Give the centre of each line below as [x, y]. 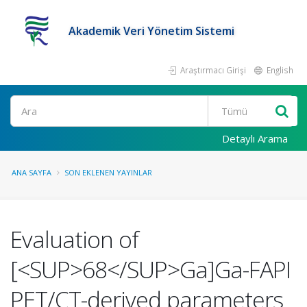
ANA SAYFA [32, 172]
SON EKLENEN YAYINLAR [108, 172]
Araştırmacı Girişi [212, 70]
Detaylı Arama [255, 138]
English [279, 70]
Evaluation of [74, 239]
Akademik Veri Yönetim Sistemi [151, 31]
